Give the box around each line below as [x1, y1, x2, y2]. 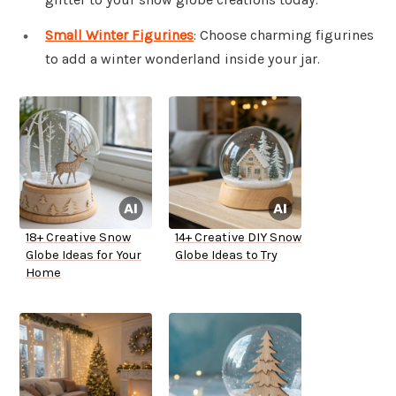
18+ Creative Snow [26, 230, 131, 246]
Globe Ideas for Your [26, 247, 141, 263]
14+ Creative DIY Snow [175, 230, 301, 246]
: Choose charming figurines [194, 27, 374, 44]
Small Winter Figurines [45, 27, 194, 44]
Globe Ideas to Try [175, 247, 278, 263]
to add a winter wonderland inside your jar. [45, 50, 320, 68]
